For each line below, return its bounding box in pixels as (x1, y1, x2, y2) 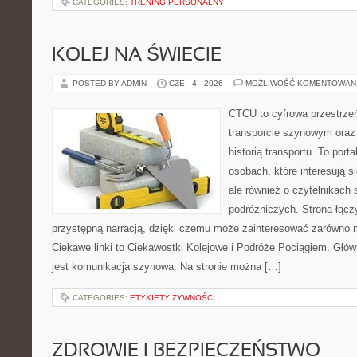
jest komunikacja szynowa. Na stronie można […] (52, 261, 281, 273)
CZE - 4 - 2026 (169, 79, 223, 88)
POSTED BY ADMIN (73, 79, 149, 88)
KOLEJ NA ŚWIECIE (52, 47, 222, 65)
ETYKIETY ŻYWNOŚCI (130, 293, 215, 302)
